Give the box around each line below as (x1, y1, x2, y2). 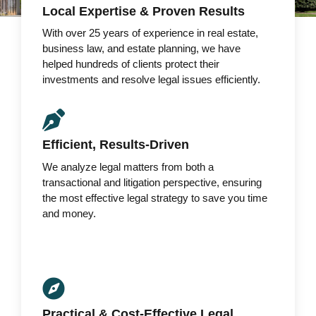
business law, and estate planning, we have (42, 42, 241, 54)
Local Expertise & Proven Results (42, 4, 245, 18)
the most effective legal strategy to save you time (42, 191, 267, 204)
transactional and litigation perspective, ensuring (42, 176, 262, 188)
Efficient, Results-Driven (42, 138, 189, 152)
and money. (42, 207, 96, 219)
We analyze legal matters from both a (42, 160, 214, 173)
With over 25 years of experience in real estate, (42, 27, 258, 39)
